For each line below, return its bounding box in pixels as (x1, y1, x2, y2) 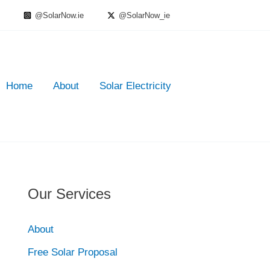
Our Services (28, 186, 111, 202)
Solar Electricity (99, 80, 171, 92)
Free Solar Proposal (28, 246, 118, 259)
